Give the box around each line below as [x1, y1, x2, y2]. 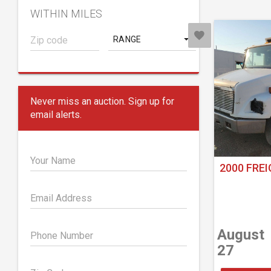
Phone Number [30, 230, 93, 241]
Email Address [30, 192, 92, 204]
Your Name [30, 155, 76, 166]
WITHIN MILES [30, 7, 102, 20]
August [217, 226, 264, 244]
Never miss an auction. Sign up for [30, 96, 174, 107]
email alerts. [30, 109, 82, 120]
